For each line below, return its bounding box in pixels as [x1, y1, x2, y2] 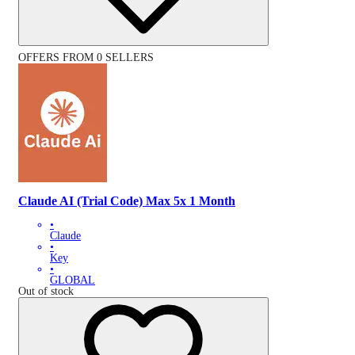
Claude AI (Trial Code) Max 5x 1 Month [18, 193, 235, 208]
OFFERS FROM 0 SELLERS [18, 52, 154, 64]
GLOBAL [50, 274, 95, 287]
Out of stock [18, 285, 74, 298]
